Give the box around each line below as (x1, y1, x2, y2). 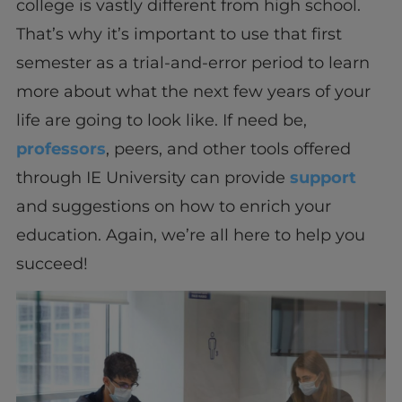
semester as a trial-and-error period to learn (15, 53, 370, 74)
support (289, 168, 356, 188)
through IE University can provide (15, 168, 290, 188)
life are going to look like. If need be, (15, 110, 307, 131)
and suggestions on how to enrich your (15, 197, 331, 217)
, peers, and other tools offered (105, 139, 351, 160)
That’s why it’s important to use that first (15, 24, 342, 45)
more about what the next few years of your (15, 82, 371, 102)
